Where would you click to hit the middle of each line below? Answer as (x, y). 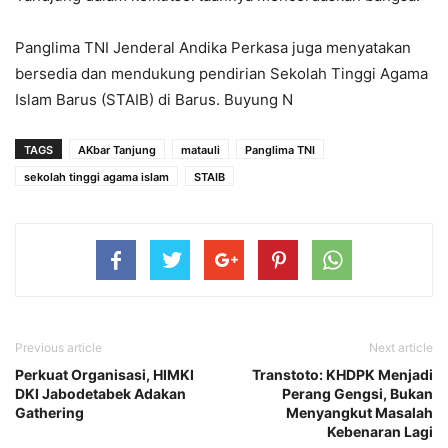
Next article (401, 347)
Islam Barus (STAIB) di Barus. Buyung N (154, 99)
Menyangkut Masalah (359, 412)
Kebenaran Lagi (380, 431)
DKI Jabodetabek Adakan (100, 393)
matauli (200, 149)
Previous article (58, 347)
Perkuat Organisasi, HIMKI (104, 374)
